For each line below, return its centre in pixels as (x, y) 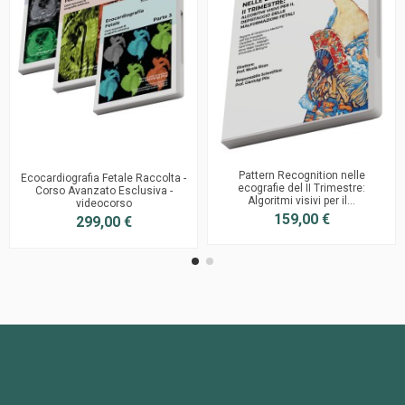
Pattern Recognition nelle (301, 175)
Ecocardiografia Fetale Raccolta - (104, 179)
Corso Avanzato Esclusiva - (104, 191)
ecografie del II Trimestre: (301, 188)
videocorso (104, 204)
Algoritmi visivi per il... (301, 200)
